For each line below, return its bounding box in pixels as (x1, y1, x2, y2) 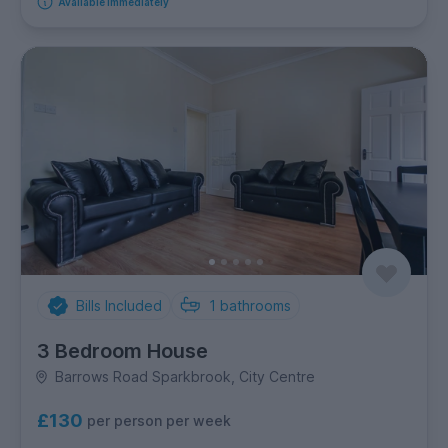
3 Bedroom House (37, 339, 208, 364)
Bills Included (75, 297, 162, 315)
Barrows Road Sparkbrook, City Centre (54, 368, 315, 386)
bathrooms (220, 297, 291, 315)
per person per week (87, 411, 231, 429)
